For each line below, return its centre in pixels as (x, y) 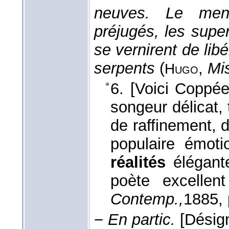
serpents (124, 68)
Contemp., (147, 199)
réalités (138, 163)
